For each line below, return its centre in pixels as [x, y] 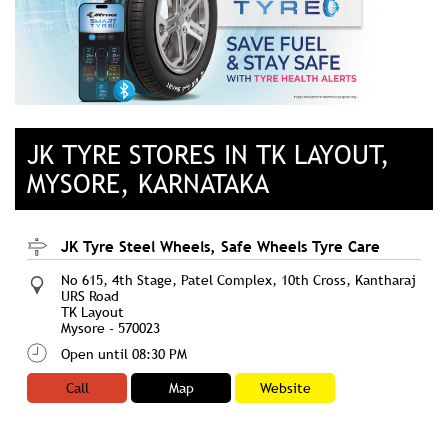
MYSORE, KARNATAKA [148, 184]
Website [285, 388]
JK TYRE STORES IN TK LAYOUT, [208, 155]
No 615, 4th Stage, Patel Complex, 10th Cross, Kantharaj [238, 280]
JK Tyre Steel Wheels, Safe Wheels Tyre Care [220, 246]
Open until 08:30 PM [124, 354]
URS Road [90, 296]
